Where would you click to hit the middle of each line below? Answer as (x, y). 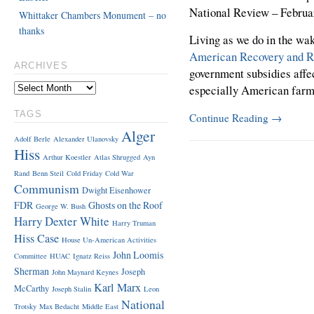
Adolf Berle (32, 138)
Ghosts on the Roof (125, 205)
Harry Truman (134, 223)
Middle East (100, 306)
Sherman (31, 271)
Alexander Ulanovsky (86, 138)
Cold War (119, 173)
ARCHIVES (41, 66)
